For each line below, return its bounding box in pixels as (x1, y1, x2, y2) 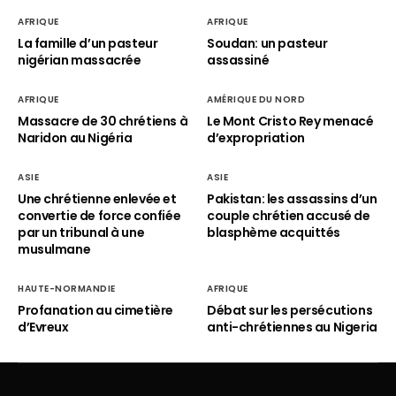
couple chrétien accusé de (207, 207, 370, 225)
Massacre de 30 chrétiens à (18, 112, 188, 130)
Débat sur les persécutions (207, 301, 373, 319)
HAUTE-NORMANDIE (18, 282, 116, 295)
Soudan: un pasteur (207, 34, 328, 52)
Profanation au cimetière (18, 301, 173, 319)
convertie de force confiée (18, 207, 181, 225)
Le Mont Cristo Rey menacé (207, 112, 374, 130)
